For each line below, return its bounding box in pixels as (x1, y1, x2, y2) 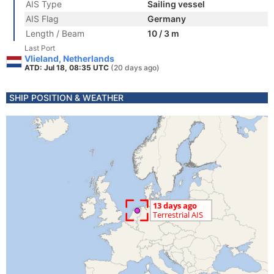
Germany (147, 13, 186, 24)
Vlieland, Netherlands (24, 53, 114, 64)
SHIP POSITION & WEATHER (9, 92, 124, 103)
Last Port (24, 43, 55, 53)
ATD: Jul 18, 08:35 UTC (24, 63, 111, 72)
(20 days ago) (111, 63, 160, 72)
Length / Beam (26, 28, 84, 39)
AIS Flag (26, 13, 59, 24)
